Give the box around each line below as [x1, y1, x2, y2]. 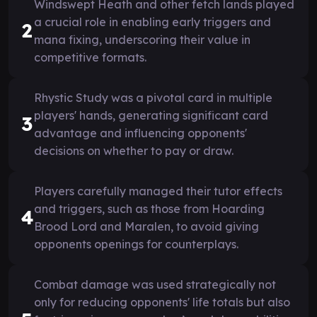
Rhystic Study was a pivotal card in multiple [34, 90, 272, 105]
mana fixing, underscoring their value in [34, 32, 250, 47]
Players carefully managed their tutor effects [34, 183, 282, 198]
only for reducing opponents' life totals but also [34, 294, 290, 309]
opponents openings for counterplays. [34, 236, 238, 251]
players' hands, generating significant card [34, 108, 268, 122]
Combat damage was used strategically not [34, 277, 276, 292]
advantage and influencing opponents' [34, 125, 247, 140]
